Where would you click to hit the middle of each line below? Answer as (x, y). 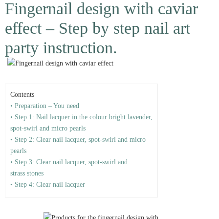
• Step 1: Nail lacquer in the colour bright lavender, (81, 117)
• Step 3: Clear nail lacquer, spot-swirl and (69, 162)
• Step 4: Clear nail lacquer (48, 185)
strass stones (27, 173)
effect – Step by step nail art (98, 28)
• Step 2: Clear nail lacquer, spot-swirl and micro (78, 140)
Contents (22, 95)
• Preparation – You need (45, 106)
